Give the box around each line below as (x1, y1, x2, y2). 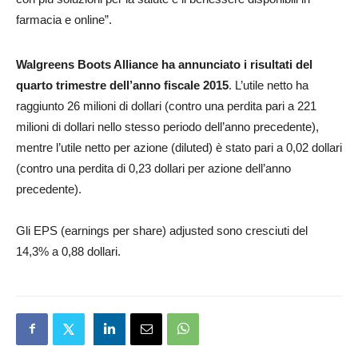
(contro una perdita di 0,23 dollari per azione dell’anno (16, 161, 291, 175)
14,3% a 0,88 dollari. (16, 244, 121, 258)
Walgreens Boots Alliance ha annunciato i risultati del (16, 57, 312, 71)
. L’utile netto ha (229, 78, 308, 92)
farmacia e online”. (16, 12, 112, 26)
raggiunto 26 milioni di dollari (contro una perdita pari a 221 (16, 98, 316, 113)
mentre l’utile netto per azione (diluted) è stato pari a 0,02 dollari (16, 140, 342, 154)
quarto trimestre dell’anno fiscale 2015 (16, 78, 229, 92)
